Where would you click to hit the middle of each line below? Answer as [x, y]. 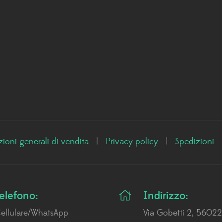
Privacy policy [132, 142]
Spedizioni [194, 142]
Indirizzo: [166, 196]
